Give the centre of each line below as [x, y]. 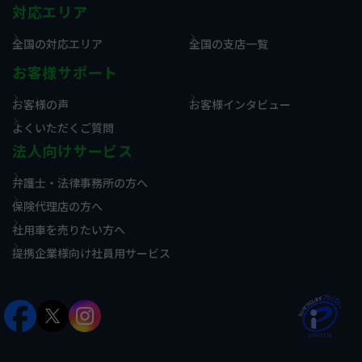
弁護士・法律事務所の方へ [80, 182]
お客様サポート [65, 72]
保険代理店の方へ [57, 206]
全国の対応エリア [57, 43]
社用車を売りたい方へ [69, 229]
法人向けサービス [73, 151]
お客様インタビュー [240, 104]
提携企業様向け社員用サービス [91, 253]
